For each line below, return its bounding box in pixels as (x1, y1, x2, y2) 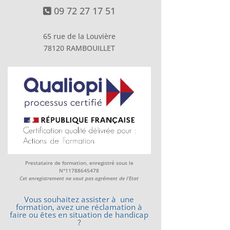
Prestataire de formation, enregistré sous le (25, 159, 133, 167)
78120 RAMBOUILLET (43, 43, 115, 53)
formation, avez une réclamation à (16, 202, 143, 213)
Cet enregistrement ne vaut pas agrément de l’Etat (20, 175, 139, 182)
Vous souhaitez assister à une (24, 194, 135, 205)
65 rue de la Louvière (43, 31, 116, 41)
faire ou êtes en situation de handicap (10, 209, 149, 220)
